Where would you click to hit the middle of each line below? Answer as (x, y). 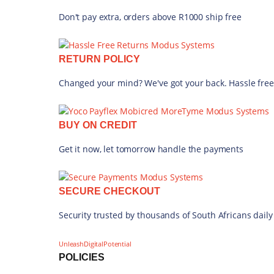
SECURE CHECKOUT (109, 191)
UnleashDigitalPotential (95, 244)
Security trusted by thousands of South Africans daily (166, 215)
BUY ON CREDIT (98, 125)
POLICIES (82, 257)
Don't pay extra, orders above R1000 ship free (150, 17)
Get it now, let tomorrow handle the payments (151, 149)
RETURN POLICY (99, 59)
